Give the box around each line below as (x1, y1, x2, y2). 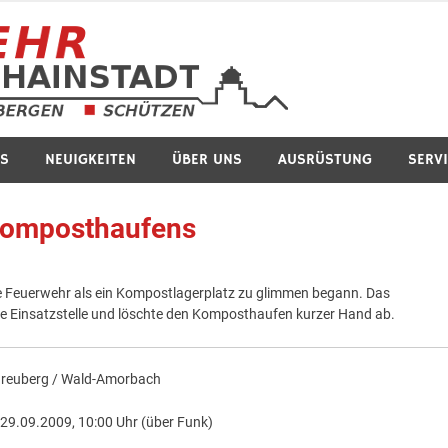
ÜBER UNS (172, 149, 242, 169)
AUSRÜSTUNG (278, 149, 372, 169)
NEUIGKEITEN (45, 149, 136, 169)
